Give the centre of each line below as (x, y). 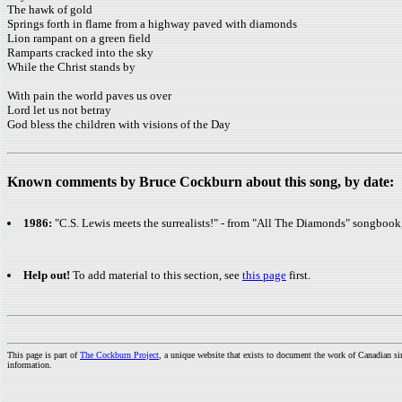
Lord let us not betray (59, 110)
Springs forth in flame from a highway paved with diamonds (152, 24)
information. (30, 365)
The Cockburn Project (119, 355)
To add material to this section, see (157, 275)
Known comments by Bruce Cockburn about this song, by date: (201, 182)
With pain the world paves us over (89, 96)
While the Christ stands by (71, 67)
